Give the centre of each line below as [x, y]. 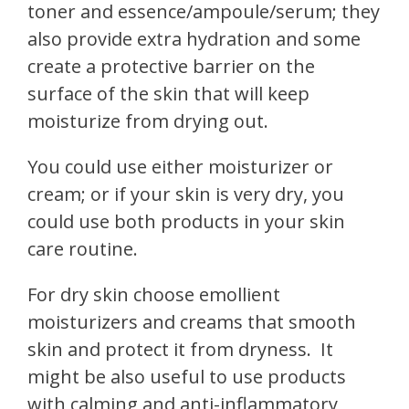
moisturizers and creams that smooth [192, 321]
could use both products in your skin [186, 221]
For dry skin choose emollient [154, 294]
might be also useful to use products [187, 376]
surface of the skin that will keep [168, 93]
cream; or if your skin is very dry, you [186, 194]
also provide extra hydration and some [194, 38]
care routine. [83, 248]
